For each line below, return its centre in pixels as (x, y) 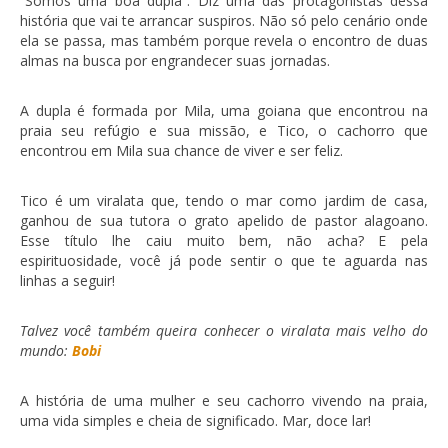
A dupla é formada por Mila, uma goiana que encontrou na (224, 111)
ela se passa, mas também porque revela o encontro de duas (224, 41)
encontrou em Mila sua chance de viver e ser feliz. (181, 151)
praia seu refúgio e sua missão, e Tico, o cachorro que (224, 131)
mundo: (46, 351)
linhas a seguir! (67, 281)
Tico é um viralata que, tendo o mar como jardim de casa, (224, 201)
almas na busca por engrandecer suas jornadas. (175, 61)
